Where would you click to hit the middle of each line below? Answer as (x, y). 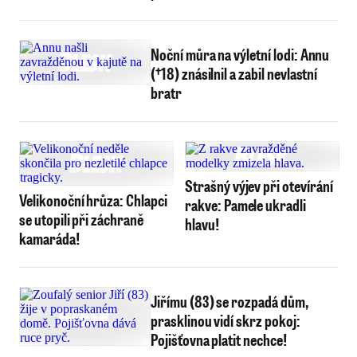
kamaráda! (49, 238)
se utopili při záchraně (81, 219)
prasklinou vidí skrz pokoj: (226, 320)
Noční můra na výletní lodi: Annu (240, 54)
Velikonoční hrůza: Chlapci (93, 200)
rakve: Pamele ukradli (245, 205)
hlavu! (202, 224)
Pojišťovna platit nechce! (219, 339)
